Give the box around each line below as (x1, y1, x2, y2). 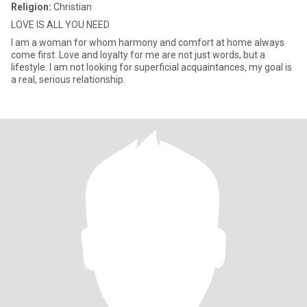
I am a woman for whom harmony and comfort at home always (11, 37, 284, 48)
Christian (51, 1, 92, 12)
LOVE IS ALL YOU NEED (11, 19, 110, 30)
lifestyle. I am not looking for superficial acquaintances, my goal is (11, 62, 292, 73)
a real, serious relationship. (11, 74, 125, 85)
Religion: (11, 1, 51, 12)
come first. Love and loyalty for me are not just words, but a (11, 49, 265, 60)
